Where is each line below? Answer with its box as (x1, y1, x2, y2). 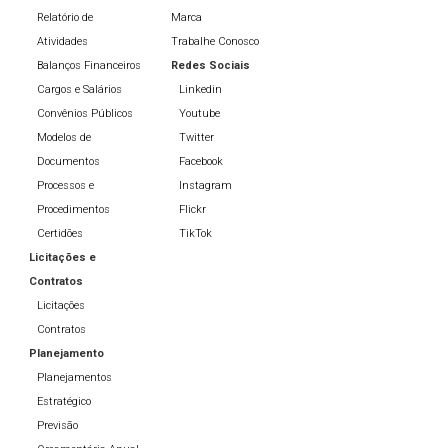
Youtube (179, 107, 220, 121)
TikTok (179, 227, 212, 241)
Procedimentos (36, 203, 110, 217)
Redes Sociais (171, 59, 250, 73)
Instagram (179, 179, 232, 193)
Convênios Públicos (36, 107, 133, 121)
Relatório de (36, 11, 93, 25)
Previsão (36, 419, 78, 433)
